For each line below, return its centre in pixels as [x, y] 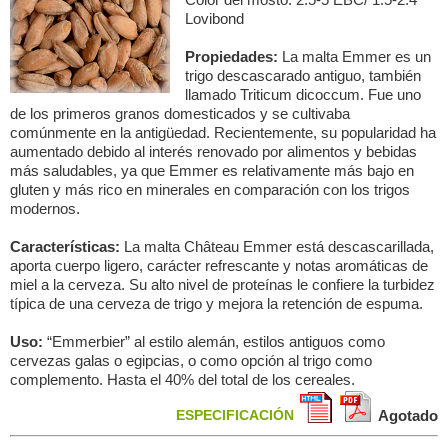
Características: [67, 246]
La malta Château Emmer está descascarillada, [279, 246]
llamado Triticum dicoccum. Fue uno [303, 94]
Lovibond [214, 18]
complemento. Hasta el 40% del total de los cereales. [182, 379]
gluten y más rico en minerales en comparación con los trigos [210, 189]
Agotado [408, 415]
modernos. [45, 208]
